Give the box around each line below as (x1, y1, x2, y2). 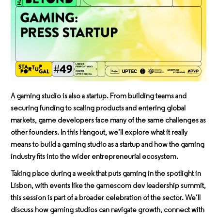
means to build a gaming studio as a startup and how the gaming (11, 141, 205, 149)
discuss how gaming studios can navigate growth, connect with (11, 207, 205, 215)
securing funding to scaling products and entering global (11, 105, 186, 113)
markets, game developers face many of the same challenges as (11, 117, 206, 125)
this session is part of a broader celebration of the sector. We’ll (11, 195, 201, 202)
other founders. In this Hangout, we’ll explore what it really (11, 129, 188, 137)
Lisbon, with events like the (11, 183, 96, 190)
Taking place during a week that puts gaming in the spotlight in (11, 170, 201, 178)
